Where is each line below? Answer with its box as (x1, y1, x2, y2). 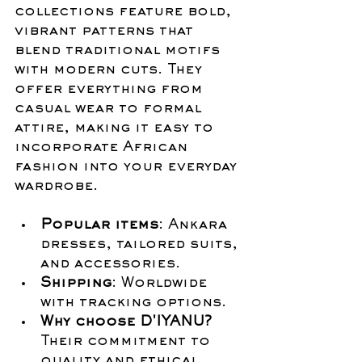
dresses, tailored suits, (40, 238, 242, 251)
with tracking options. (40, 296, 226, 309)
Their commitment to (40, 335, 215, 348)
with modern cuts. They (15, 63, 207, 77)
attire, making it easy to (15, 121, 218, 135)
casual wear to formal (15, 102, 206, 116)
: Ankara (158, 218, 232, 232)
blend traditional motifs (15, 44, 225, 57)
